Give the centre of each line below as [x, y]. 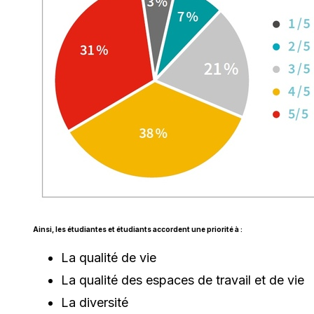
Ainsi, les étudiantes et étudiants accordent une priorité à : [138, 229]
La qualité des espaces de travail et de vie [183, 280]
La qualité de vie [109, 257]
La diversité [95, 302]
